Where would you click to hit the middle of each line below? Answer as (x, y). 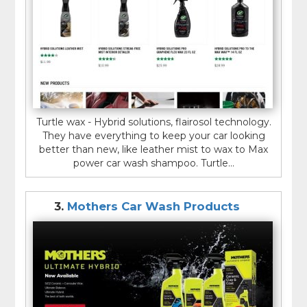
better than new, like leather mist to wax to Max (153, 150)
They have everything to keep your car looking (153, 136)
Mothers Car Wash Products (153, 207)
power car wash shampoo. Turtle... (153, 163)
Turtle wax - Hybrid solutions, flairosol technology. (153, 122)
